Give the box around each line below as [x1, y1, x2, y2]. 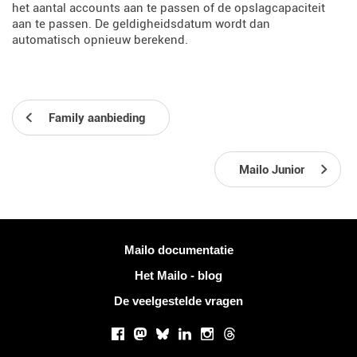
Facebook [112, 327, 166, 340]
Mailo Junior [239, 163, 304, 177]
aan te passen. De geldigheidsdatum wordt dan [12, 17, 270, 31]
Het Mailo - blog [135, 269, 222, 282]
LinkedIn [178, 327, 226, 340]
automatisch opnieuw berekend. [12, 33, 188, 47]
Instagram [201, 327, 257, 340]
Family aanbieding [49, 111, 145, 125]
